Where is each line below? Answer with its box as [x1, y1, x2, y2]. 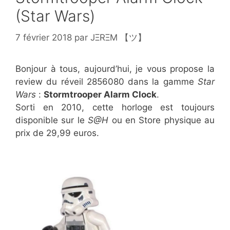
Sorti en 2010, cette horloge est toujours [15, 102, 215, 112]
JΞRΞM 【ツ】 [90, 32, 146, 43]
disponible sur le [15, 114, 88, 125]
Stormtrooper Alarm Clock [44, 89, 157, 100]
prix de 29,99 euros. [15, 127, 99, 138]
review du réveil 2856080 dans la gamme [15, 76, 198, 87]
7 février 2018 [15, 32, 72, 43]
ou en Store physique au [108, 114, 215, 125]
